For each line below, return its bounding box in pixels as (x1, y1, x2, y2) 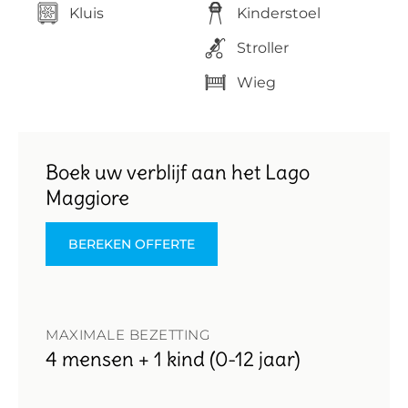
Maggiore (46, 184, 129, 210)
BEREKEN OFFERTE (68, 235, 195, 252)
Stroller (237, 38, 290, 56)
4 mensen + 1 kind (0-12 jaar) (46, 345, 301, 372)
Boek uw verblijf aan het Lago (46, 158, 310, 185)
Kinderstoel (237, 4, 321, 22)
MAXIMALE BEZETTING (46, 325, 210, 343)
